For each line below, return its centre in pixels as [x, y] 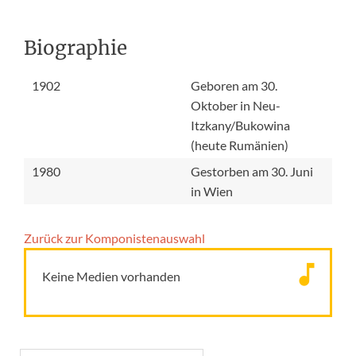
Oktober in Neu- [236, 105]
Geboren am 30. [234, 85]
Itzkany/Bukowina [240, 125]
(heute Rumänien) [240, 145]
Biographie [75, 48]
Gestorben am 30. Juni [252, 171]
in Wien [212, 191]
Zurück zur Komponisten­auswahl [114, 238]
